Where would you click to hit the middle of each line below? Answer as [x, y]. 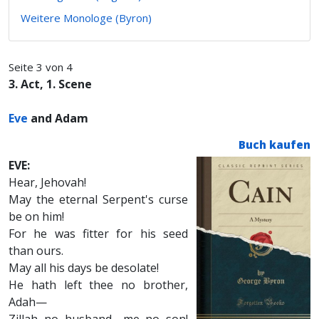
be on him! [36, 216]
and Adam [59, 118]
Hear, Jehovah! [47, 182]
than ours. [36, 251]
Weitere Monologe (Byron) [86, 18]
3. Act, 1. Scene [50, 84]
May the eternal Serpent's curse [98, 199]
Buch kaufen [274, 145]
